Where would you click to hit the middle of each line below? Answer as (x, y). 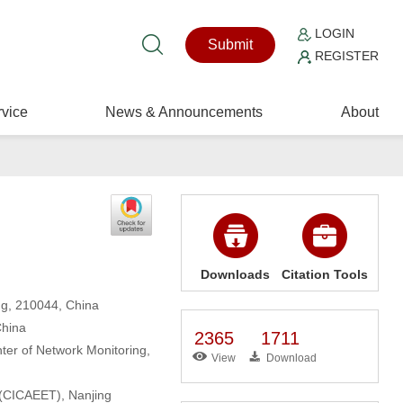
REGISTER (345, 56)
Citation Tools (324, 274)
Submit (231, 45)
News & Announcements (184, 112)
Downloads (236, 274)
